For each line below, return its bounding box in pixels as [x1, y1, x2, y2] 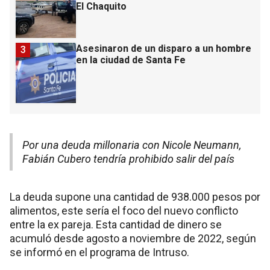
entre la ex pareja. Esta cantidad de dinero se [10, 218, 222, 231]
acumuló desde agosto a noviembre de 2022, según [10, 231, 256, 245]
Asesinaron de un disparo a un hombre [76, 42, 251, 54]
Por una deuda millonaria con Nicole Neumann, [22, 138, 241, 151]
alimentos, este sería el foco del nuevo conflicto [10, 204, 238, 217]
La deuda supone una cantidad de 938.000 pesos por [10, 190, 260, 203]
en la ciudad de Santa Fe [76, 54, 186, 66]
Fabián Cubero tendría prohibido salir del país [22, 152, 234, 165]
